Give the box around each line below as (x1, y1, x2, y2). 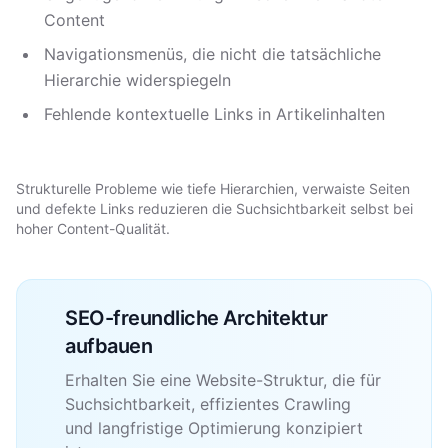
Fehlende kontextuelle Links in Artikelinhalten (44, 104, 385, 124)
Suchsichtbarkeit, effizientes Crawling (65, 394, 351, 414)
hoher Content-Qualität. (16, 220, 170, 237)
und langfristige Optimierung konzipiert (65, 418, 363, 438)
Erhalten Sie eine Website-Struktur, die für (65, 370, 381, 390)
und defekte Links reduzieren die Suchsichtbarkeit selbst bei (16, 200, 413, 217)
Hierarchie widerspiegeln (44, 70, 231, 90)
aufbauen (65, 334, 152, 358)
